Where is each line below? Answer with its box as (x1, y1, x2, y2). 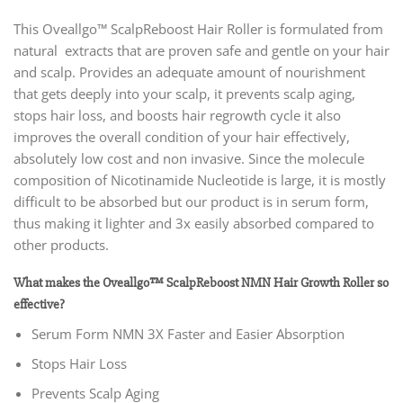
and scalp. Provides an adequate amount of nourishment (13, 62, 365, 81)
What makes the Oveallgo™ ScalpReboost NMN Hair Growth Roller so (13, 274, 389, 292)
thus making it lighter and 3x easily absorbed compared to (13, 213, 374, 232)
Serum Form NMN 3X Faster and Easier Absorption (31, 325, 345, 344)
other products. (13, 235, 109, 254)
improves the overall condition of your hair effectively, (13, 127, 350, 146)
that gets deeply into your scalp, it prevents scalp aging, (13, 84, 355, 103)
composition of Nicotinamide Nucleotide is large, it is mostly (13, 170, 386, 189)
